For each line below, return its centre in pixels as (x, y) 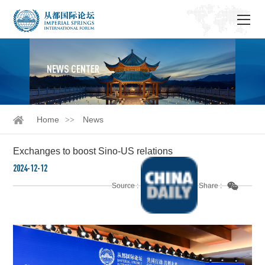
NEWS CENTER (73, 69)
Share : (210, 185)
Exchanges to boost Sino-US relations (93, 151)
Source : (125, 185)
